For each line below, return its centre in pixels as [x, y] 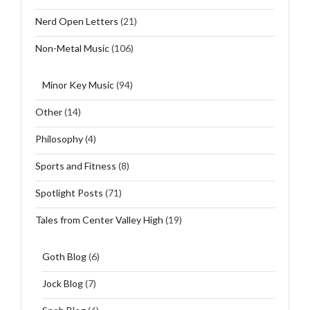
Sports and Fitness [76, 165]
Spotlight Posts [69, 192]
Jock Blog [63, 283]
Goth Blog [64, 256]
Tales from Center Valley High [99, 219]
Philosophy [59, 138]
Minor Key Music [78, 84]
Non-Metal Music [72, 48]
